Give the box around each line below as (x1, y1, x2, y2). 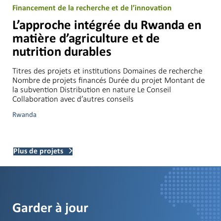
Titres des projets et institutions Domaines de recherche (12, 66, 202, 76)
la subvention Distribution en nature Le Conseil (12, 84, 171, 95)
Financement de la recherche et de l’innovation (12, 4, 172, 13)
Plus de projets (13, 147, 63, 155)
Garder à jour (12, 202, 88, 216)
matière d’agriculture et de (12, 33, 160, 46)
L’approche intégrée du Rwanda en (12, 19, 201, 33)
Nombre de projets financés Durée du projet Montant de (12, 75, 205, 86)
